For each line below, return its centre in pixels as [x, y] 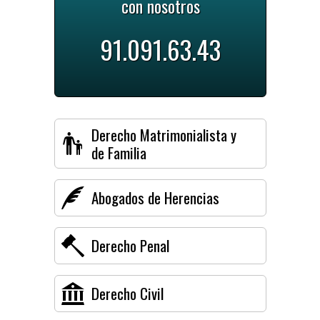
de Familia [119, 153]
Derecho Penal [131, 246]
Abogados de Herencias [156, 198]
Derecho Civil [128, 294]
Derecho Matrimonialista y [164, 135]
